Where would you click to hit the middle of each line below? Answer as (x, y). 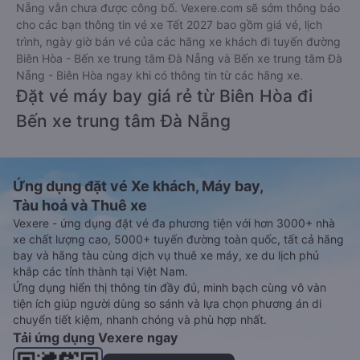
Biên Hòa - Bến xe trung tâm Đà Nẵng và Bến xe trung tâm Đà (179, 58)
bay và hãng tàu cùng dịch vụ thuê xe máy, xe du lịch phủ (166, 255)
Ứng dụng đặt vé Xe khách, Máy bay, (138, 186)
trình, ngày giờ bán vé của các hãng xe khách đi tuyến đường (178, 41)
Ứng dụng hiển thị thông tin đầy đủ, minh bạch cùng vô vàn (170, 287)
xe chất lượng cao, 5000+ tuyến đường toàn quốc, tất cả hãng (178, 239)
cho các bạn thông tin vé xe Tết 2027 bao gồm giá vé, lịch (169, 25)
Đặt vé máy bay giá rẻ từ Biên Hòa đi (164, 96)
